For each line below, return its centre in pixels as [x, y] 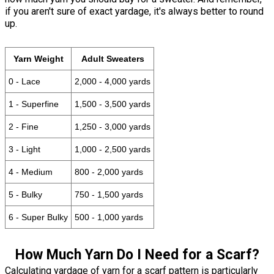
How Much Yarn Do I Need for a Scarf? [137, 254]
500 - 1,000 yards [109, 217]
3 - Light [24, 149]
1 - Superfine [34, 104]
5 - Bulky [25, 194]
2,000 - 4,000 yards [113, 81]
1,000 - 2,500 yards [113, 149]
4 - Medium [31, 172]
